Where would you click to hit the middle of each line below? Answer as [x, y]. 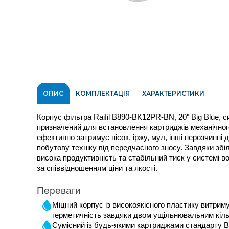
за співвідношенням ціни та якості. [97, 168]
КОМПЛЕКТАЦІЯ [103, 93]
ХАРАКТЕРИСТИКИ [173, 93]
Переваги [59, 191]
